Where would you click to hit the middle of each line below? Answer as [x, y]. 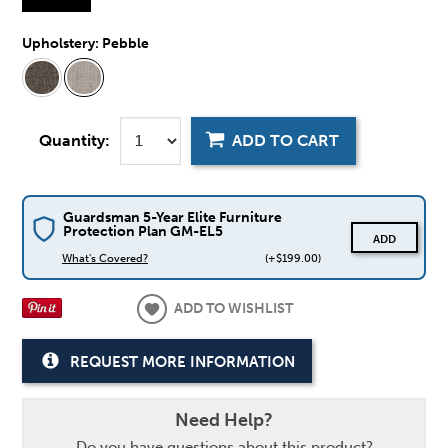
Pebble [126, 43]
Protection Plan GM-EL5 [142, 231]
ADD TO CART [285, 141]
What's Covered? [104, 257]
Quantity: [75, 140]
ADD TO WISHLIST [234, 308]
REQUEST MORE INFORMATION [182, 361]
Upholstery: [62, 43]
